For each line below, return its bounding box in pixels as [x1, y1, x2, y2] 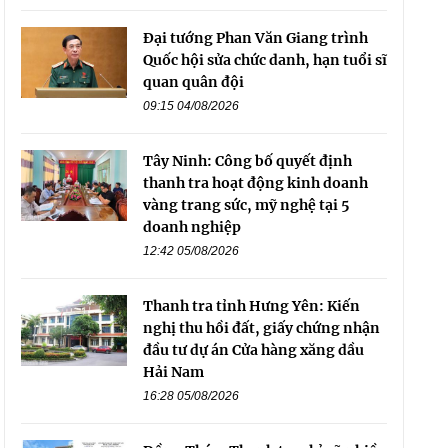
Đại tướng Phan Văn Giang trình [142, 29, 368, 48]
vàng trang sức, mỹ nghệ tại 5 [142, 196, 350, 215]
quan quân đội [142, 73, 244, 92]
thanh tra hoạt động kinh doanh [142, 174, 368, 193]
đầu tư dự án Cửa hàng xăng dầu [142, 341, 364, 360]
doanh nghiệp [142, 218, 241, 237]
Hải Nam [142, 363, 204, 382]
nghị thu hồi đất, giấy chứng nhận [142, 319, 380, 338]
